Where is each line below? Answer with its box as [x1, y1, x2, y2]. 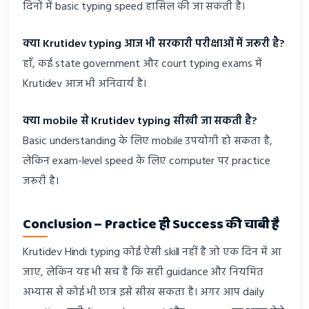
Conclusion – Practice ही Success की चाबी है [23, 213, 279, 235]
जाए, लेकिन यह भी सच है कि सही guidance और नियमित [23, 263, 264, 281]
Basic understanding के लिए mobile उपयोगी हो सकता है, [23, 132, 272, 150]
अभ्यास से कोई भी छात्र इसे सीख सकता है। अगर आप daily [23, 283, 265, 301]
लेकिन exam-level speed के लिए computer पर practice [23, 152, 270, 170]
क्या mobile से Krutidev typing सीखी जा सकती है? [23, 112, 258, 130]
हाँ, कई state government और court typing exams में [23, 55, 262, 73]
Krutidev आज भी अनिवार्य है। [23, 75, 146, 93]
